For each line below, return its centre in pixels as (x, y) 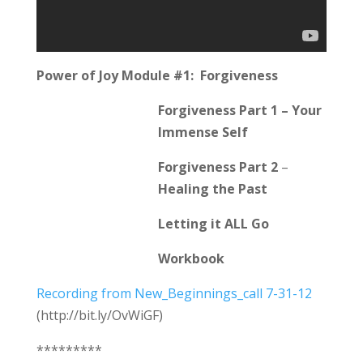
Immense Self (203, 132)
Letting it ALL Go (213, 223)
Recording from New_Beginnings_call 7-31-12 (174, 293)
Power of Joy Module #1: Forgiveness (157, 75)
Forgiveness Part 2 (218, 167)
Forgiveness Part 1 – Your (239, 110)
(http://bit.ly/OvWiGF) (99, 315)
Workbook (191, 258)
